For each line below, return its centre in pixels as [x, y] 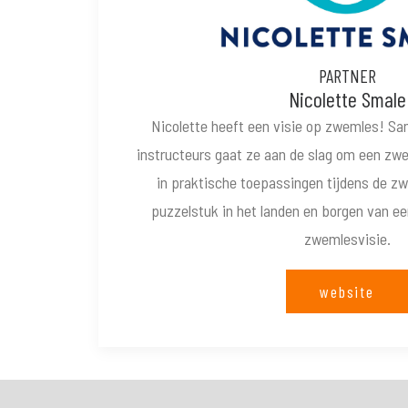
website [347, 291]
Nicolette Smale [347, 99]
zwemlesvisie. [347, 239]
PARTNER [347, 76]
